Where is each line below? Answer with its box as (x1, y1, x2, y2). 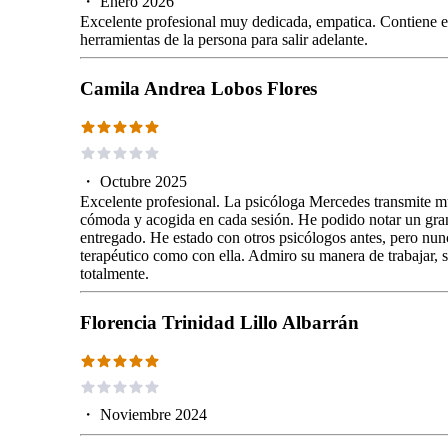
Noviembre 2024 (100, 406, 207, 424)
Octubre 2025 (100, 172, 187, 190)
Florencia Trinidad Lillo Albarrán (80, 312, 359, 334)
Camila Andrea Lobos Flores (80, 78, 317, 100)
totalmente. (80, 264, 149, 282)
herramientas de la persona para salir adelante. (80, 30, 368, 48)
